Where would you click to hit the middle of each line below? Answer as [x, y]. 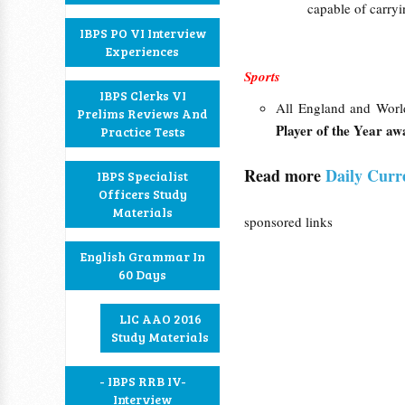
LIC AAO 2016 [160, 319]
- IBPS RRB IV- [142, 381]
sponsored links [288, 221]
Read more [285, 175]
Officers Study [142, 194]
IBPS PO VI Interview [142, 33]
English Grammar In [142, 256]
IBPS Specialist [142, 176]
